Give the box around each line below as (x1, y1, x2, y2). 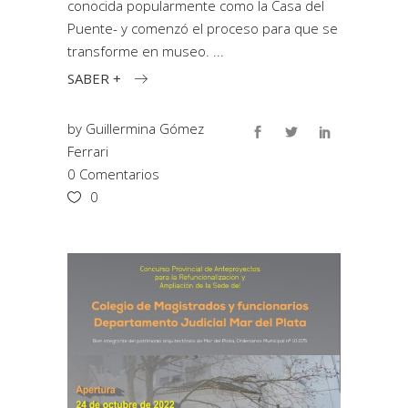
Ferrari (67, 141, 108, 160)
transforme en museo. (67, 42, 213, 60)
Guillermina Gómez (86, 118, 204, 138)
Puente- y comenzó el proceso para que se (67, 19, 338, 37)
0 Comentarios (67, 164, 159, 183)
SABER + (67, 68, 121, 87)
